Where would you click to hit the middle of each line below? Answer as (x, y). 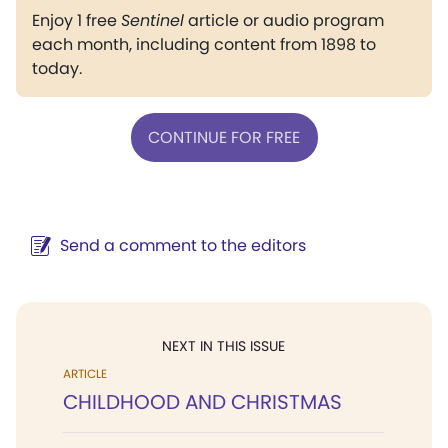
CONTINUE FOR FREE (224, 137)
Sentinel (152, 20)
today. (57, 68)
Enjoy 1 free (76, 20)
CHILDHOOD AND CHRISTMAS (202, 402)
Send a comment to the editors (183, 245)
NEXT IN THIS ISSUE (223, 346)
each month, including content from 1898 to (204, 44)
